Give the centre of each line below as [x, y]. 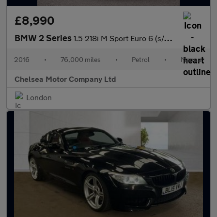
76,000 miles [81, 59]
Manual [192, 59]
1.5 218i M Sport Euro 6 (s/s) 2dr [119, 38]
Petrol [141, 59]
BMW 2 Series [44, 38]
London [39, 97]
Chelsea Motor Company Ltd [65, 79]
